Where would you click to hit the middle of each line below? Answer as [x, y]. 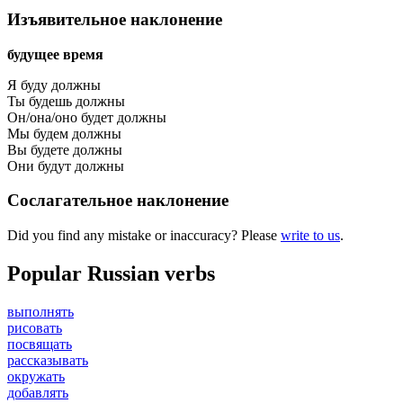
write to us [310, 236]
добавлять [38, 392]
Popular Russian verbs [111, 273]
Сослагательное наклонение [118, 201]
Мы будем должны [64, 133]
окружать [36, 376]
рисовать [35, 327]
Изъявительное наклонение [115, 19]
